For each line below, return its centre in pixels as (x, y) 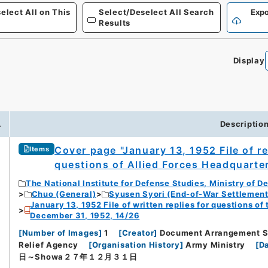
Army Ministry (216, 245)
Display (249, 60)
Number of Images (60, 233)
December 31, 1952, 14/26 (85, 216)
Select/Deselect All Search (156, 12)
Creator (138, 233)
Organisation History (136, 245)
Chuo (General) (64, 194)
